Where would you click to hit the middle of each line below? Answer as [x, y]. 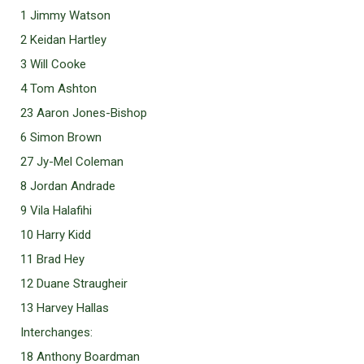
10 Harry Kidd [56, 235]
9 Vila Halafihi [56, 210]
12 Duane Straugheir [74, 284]
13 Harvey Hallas [65, 308]
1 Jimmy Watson [65, 15]
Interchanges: [56, 332]
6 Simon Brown [61, 137]
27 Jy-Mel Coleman [72, 162]
